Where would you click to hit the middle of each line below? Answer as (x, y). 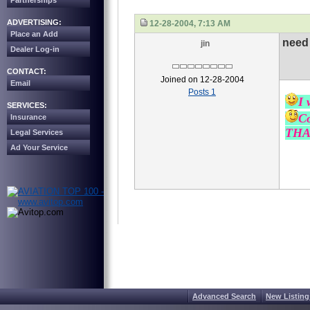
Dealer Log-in (35, 49)
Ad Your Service (39, 147)
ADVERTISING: (34, 22)
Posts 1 (202, 92)
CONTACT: (27, 71)
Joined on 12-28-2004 (202, 80)
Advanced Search (224, 296)
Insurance (28, 117)
